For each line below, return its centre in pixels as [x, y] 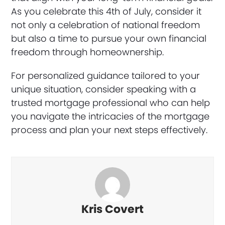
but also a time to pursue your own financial [109, 39]
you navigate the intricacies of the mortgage [110, 117]
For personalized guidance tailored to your [106, 76]
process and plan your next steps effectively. [109, 130]
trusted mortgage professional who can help [111, 103]
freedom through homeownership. [88, 52]
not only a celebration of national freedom [106, 25]
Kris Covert [113, 209]
